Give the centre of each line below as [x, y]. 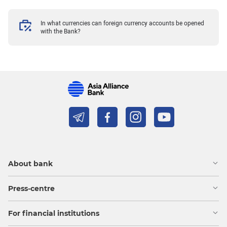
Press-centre [31, 189]
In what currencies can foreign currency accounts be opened [123, 23]
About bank [30, 164]
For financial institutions [54, 214]
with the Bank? [61, 31]
